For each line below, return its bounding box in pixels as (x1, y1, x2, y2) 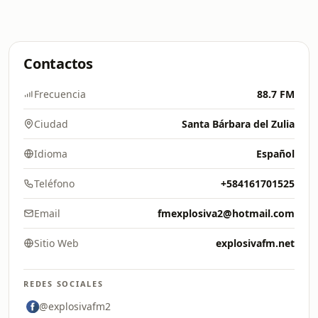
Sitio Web (34, 236, 79, 250)
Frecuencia (34, 87, 86, 101)
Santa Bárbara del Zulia (182, 117, 295, 131)
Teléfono (34, 177, 75, 190)
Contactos (23, 54, 93, 73)
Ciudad (34, 117, 68, 131)
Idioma (34, 147, 67, 160)
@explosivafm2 (39, 300, 111, 313)
